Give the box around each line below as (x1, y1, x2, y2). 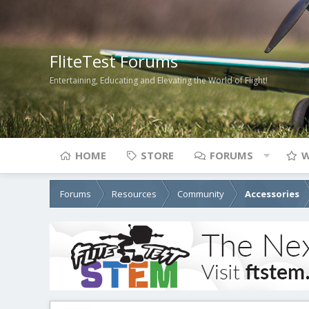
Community (177, 188, 224, 200)
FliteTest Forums (50, 49, 178, 72)
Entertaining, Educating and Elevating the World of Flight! (50, 74, 268, 87)
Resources (112, 188, 157, 200)
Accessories (245, 188, 299, 200)
